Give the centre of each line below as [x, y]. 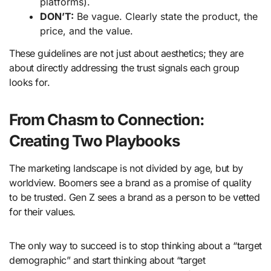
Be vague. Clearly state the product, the [166, 17]
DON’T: [57, 17]
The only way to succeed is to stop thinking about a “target [135, 246]
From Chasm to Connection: [107, 120]
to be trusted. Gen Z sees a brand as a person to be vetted [135, 198]
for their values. [42, 212]
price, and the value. [87, 31]
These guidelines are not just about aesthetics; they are [126, 54]
